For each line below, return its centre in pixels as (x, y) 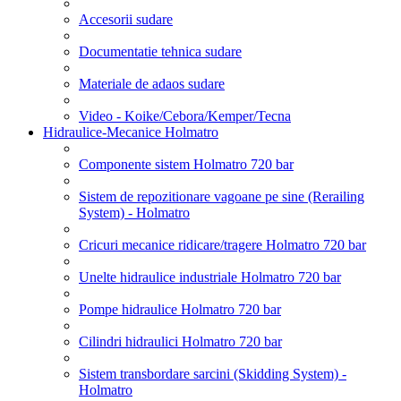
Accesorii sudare (126, 19)
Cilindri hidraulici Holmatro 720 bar (180, 341)
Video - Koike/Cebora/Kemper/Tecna (185, 115)
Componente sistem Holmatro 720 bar (186, 164)
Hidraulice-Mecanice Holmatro (131, 132)
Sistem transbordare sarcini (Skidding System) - (213, 373)
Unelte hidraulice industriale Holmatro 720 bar (210, 277)
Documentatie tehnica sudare (160, 51)
